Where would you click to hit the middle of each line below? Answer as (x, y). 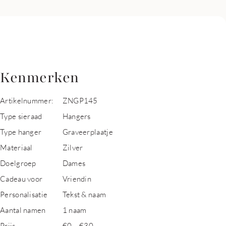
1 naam (74, 210)
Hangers (76, 116)
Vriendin (77, 179)
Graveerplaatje (88, 132)
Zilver (73, 147)
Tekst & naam (84, 194)
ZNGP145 (80, 100)
